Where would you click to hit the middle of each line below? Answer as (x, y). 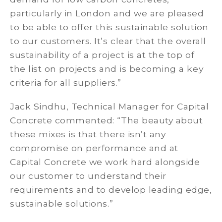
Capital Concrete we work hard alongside (105, 162)
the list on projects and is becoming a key (107, 69)
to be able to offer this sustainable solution (109, 27)
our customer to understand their (88, 176)
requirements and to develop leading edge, (111, 190)
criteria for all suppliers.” (68, 83)
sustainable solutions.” (62, 204)
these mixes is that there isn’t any (88, 134)
